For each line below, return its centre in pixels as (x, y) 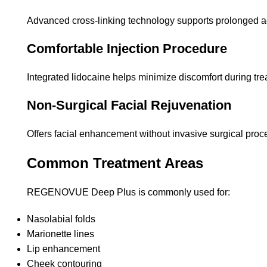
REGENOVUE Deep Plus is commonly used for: (128, 192)
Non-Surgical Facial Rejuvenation (129, 105)
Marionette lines (60, 234)
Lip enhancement (63, 249)
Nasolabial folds (61, 219)
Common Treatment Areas (115, 163)
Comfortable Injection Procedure (127, 48)
